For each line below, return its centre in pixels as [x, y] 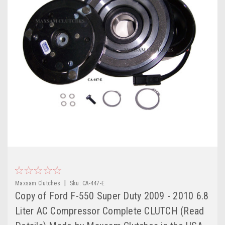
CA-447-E [93, 183]
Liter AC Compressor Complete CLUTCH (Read [110, 211]
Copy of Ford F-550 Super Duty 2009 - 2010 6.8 [112, 196]
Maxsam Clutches [38, 183]
